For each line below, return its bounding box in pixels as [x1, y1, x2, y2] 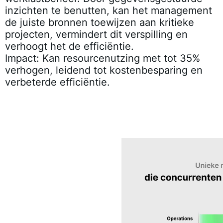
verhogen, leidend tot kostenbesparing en [5, 64, 203, 76]
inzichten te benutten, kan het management [5, 4, 212, 16]
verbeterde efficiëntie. [5, 76, 110, 88]
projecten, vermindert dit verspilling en [5, 28, 188, 40]
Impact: [5, 52, 39, 64]
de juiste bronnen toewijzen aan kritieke [5, 16, 194, 28]
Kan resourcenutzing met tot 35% [39, 52, 200, 64]
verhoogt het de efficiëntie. [5, 40, 134, 52]
